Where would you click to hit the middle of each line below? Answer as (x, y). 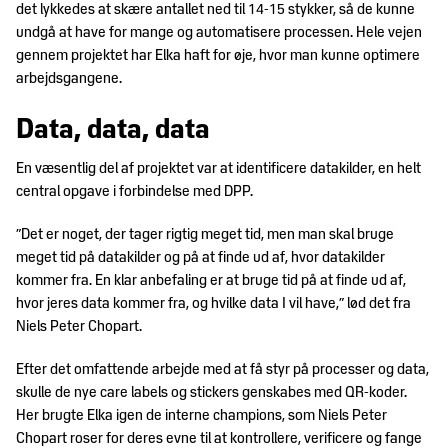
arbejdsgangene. (69, 78)
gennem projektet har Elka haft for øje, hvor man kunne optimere (218, 55)
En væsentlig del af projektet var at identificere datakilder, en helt (218, 168)
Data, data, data (113, 130)
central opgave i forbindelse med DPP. (134, 191)
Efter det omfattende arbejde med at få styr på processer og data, (222, 369)
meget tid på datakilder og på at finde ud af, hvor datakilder (200, 257)
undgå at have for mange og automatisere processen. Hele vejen (219, 32)
